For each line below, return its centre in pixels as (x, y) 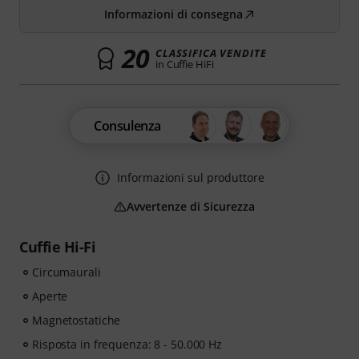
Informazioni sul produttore (191, 177)
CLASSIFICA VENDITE (211, 53)
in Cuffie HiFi (184, 64)
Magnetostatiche (77, 320)
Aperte (50, 296)
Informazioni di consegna (173, 14)
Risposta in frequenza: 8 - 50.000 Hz (127, 344)
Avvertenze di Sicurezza (191, 206)
